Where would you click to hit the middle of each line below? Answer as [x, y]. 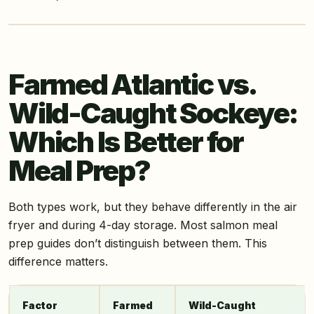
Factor [40, 306]
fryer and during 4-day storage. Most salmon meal [143, 225]
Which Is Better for [126, 142]
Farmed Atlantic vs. [132, 85]
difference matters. [58, 262]
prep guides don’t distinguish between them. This [138, 244]
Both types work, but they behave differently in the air [153, 207]
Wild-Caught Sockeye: [153, 114]
